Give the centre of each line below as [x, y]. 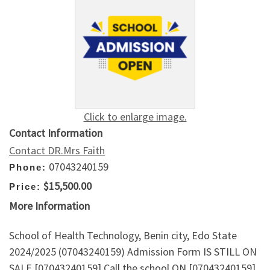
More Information [49, 206]
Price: [25, 187]
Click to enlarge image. [135, 116]
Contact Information [56, 133]
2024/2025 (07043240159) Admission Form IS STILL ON [133, 252]
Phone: [28, 167]
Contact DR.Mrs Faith [57, 150]
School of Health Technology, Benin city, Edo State [123, 236]
